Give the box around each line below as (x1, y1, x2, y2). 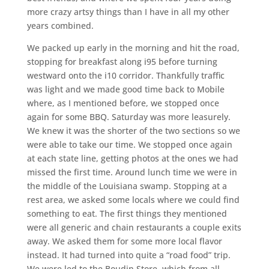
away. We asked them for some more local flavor (26, 235, 222, 247)
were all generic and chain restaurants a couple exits (26, 222, 241, 234)
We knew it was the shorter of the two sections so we (26, 125, 240, 137)
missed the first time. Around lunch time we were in (26, 166, 237, 178)
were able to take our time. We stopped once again (26, 139, 232, 151)
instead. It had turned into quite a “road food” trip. (26, 249, 231, 261)
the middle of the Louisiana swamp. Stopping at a (26, 180, 227, 192)
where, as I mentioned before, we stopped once (26, 97, 219, 109)
